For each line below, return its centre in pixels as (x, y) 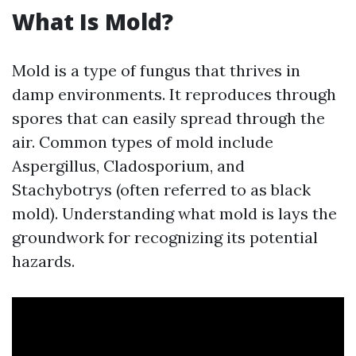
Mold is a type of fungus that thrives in (156, 70)
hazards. (43, 261)
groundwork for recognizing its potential (165, 237)
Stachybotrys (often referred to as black (161, 190)
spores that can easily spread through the (168, 118)
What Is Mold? (93, 21)
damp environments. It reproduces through (174, 94)
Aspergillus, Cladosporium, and (128, 166)
